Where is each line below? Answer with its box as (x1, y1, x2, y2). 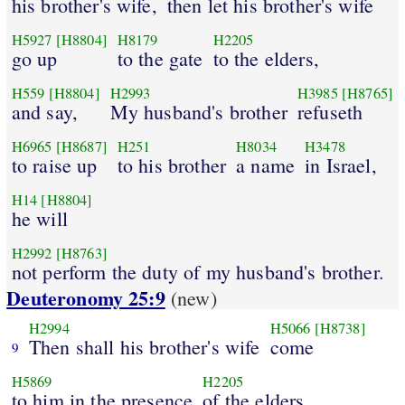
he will (11, 204, 68, 231)
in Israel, (305, 151, 377, 178)
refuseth (297, 98, 363, 125)
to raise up (11, 151, 98, 178)
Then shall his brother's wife (28, 333, 260, 360)
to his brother (117, 151, 227, 178)
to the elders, (212, 44, 319, 71)
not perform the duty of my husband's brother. (11, 258, 384, 285)
